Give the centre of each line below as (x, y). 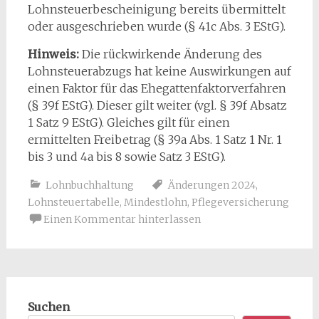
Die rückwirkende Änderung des (172, 54)
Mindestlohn (155, 202)
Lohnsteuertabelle (73, 202)
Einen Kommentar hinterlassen (122, 219)
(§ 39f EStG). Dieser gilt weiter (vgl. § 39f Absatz (157, 105)
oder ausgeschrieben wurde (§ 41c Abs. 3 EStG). (156, 26)
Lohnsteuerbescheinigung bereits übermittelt (156, 9)
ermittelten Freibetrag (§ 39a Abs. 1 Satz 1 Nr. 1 (155, 140)
